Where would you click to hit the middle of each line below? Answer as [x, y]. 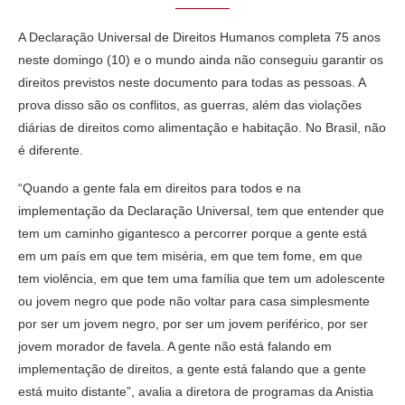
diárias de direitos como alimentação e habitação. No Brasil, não [202, 127]
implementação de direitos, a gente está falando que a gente [192, 368]
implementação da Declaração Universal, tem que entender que [201, 210]
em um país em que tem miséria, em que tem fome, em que [190, 255]
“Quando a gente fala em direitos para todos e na [160, 188]
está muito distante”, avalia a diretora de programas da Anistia [196, 391]
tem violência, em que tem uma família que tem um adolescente [202, 278]
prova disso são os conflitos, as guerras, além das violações [190, 104]
